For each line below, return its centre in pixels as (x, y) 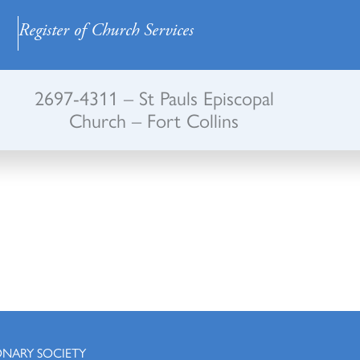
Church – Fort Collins (154, 120)
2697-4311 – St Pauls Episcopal (154, 97)
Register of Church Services (106, 31)
